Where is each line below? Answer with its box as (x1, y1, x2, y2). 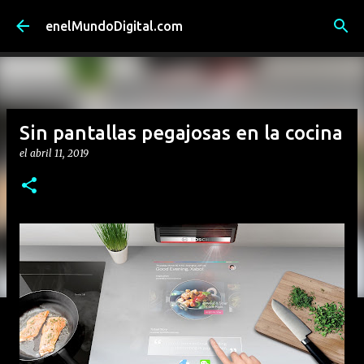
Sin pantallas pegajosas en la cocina (19, 122, 343, 144)
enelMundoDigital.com (45, 19, 183, 33)
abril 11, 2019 (30, 147, 89, 159)
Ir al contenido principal (112, 13, 252, 28)
